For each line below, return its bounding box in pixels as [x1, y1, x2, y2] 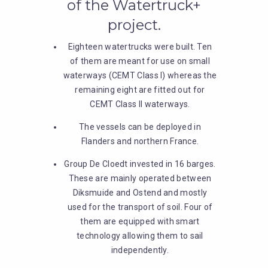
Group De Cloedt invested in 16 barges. [64, 159, 216, 169]
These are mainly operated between [68, 173, 212, 183]
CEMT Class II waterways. [90, 99, 190, 109]
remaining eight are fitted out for [75, 85, 205, 95]
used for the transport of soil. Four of [67, 202, 213, 212]
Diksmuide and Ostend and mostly [72, 188, 208, 197]
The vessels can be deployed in [78, 122, 201, 132]
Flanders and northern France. [81, 136, 199, 146]
